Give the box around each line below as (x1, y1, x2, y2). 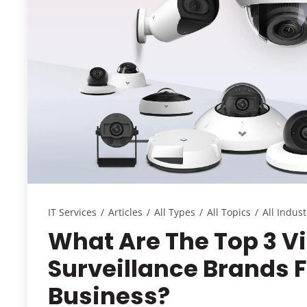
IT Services (47, 205, 97, 219)
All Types (153, 205, 195, 219)
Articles (108, 205, 143, 219)
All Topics (206, 205, 251, 219)
